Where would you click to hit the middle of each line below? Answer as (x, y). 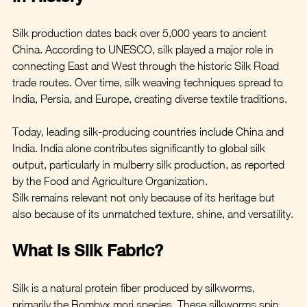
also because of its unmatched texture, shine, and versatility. (153, 213)
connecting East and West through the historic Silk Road (147, 65)
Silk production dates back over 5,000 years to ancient (141, 33)
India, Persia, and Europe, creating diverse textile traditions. (150, 98)
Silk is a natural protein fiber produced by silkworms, (135, 287)
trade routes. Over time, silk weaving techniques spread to (149, 82)
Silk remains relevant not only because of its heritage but (145, 197)
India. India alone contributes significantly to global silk (140, 148)
